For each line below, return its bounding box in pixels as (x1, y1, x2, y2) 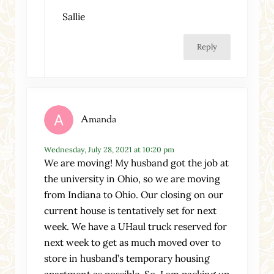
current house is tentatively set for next (44, 204, 217, 217)
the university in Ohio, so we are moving (44, 172, 221, 185)
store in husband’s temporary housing (44, 252, 210, 265)
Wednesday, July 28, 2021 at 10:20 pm (44, 145, 175, 155)
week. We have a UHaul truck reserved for (44, 220, 228, 233)
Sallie (62, 10, 85, 23)
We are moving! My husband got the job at (44, 157, 229, 169)
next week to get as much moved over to (44, 236, 221, 249)
